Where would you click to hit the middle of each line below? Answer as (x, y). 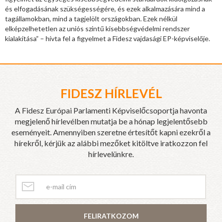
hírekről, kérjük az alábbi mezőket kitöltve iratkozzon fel (111, 143)
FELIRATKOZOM (111, 216)
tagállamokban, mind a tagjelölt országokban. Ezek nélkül (91, 18)
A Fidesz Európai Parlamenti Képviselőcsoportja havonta (111, 110)
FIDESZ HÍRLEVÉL (111, 93)
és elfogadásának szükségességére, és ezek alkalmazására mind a (105, 8)
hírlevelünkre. (111, 154)
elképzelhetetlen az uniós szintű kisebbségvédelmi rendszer (97, 28)
